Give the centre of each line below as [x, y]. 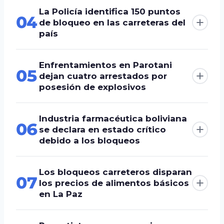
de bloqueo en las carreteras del [112, 23]
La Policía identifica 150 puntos [110, 12]
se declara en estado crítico [102, 130]
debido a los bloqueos [89, 141]
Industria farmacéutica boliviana [113, 119]
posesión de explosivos [92, 87]
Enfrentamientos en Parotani [105, 65]
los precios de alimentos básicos [114, 183]
